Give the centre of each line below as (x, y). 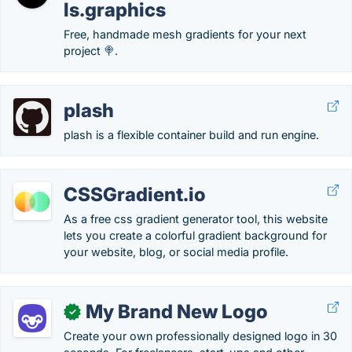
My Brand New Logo (177, 312)
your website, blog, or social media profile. (176, 252)
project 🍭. (91, 51)
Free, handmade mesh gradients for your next (185, 34)
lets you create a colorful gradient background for (195, 235)
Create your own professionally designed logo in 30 (200, 336)
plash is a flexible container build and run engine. (191, 135)
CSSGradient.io (135, 194)
